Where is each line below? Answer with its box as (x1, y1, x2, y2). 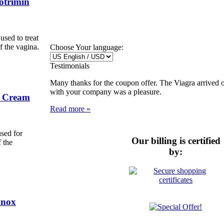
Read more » (50, 104, 90, 113)
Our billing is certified (131, 135, 220, 146)
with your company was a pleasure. (50, 87, 161, 96)
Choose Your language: (50, 43, 123, 51)
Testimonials (50, 61, 89, 70)
